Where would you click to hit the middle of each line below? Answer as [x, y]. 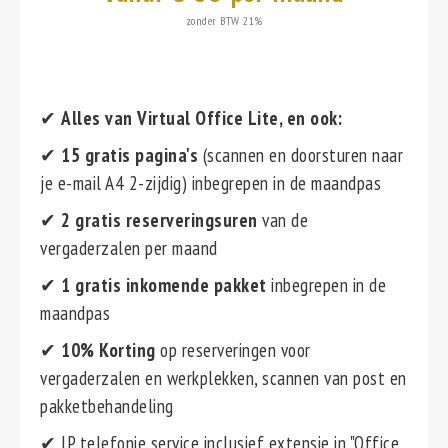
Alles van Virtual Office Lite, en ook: [201, 118]
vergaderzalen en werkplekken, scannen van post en [223, 378]
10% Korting [108, 350]
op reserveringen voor [233, 350]
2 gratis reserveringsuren [161, 220]
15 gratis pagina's [132, 155]
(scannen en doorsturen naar [302, 155]
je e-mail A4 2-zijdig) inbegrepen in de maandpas [210, 183]
